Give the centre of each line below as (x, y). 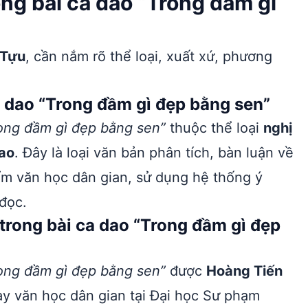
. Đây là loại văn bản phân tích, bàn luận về (154, 153)
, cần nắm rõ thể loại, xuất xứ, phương (149, 56)
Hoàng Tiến (244, 271)
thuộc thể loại (214, 128)
